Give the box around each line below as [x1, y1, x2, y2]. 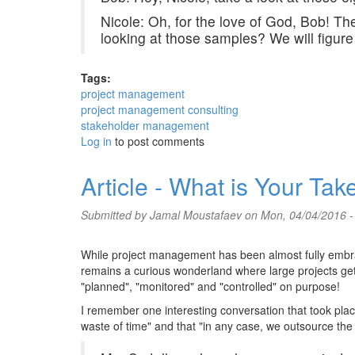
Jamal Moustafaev [150, 207, 242, 223]
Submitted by [81, 207, 150, 223]
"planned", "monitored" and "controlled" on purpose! [81, 278, 340, 294]
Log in [81, 133, 112, 149]
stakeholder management [81, 117, 209, 133]
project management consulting [81, 101, 239, 117]
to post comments [112, 133, 204, 149]
